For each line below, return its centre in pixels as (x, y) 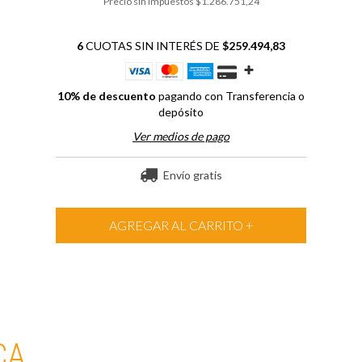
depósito (181, 112)
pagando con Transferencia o (230, 95)
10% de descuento (106, 95)
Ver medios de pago (181, 136)
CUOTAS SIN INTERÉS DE (152, 45)
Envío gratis (192, 175)
